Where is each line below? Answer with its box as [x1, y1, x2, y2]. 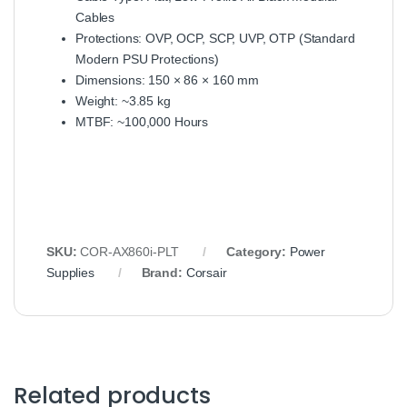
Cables [75, 10, 115, 25]
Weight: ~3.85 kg [75, 94, 171, 109]
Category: [226, 244, 290, 260]
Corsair [185, 265, 227, 281]
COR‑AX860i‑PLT [80, 244, 180, 260]
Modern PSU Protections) [75, 52, 219, 67]
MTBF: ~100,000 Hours [75, 114, 209, 130]
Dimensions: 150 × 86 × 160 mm [75, 73, 259, 88]
